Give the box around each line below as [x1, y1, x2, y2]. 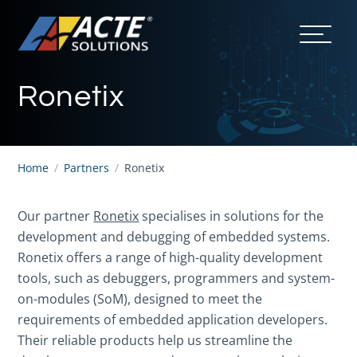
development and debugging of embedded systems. [18, 228, 331, 245]
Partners [64, 160, 110, 175]
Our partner [18, 207, 94, 225]
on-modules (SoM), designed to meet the [18, 290, 263, 308]
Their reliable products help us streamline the [18, 331, 293, 349]
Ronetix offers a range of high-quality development [18, 249, 324, 266]
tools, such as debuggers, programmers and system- [18, 269, 335, 287]
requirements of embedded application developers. [18, 311, 328, 328]
